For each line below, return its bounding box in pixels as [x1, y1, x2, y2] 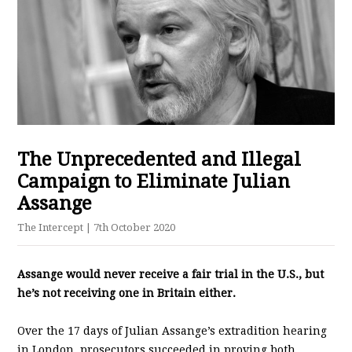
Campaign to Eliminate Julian [17, 170, 291, 193]
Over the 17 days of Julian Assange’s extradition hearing [17, 324, 328, 338]
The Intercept [17, 222, 86, 234]
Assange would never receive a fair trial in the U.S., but [17, 268, 324, 281]
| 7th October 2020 [86, 222, 176, 234]
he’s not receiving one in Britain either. [17, 287, 236, 300]
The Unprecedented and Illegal [17, 148, 302, 171]
